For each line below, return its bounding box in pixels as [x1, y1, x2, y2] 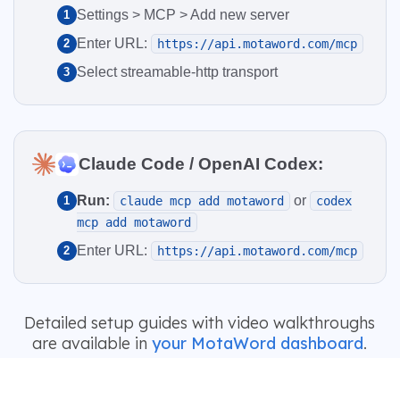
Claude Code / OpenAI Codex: [78, 154, 323, 174]
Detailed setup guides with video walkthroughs [24, 312, 375, 333]
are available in [32, 332, 152, 354]
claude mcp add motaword [119, 193, 284, 208]
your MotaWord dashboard [152, 332, 363, 354]
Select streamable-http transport [76, 63, 278, 79]
